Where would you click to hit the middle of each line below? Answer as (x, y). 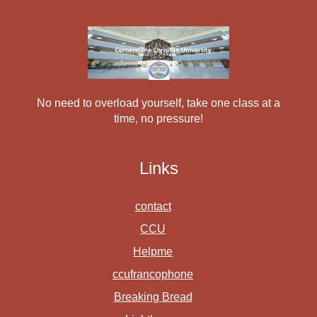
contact (153, 206)
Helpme (153, 251)
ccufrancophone (153, 274)
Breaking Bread (153, 296)
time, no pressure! (158, 118)
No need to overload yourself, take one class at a (158, 103)
